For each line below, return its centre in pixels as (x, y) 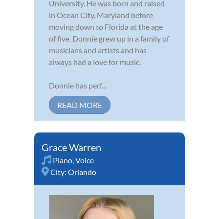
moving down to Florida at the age (106, 26)
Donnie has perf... (77, 85)
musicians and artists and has (98, 50)
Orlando (82, 172)
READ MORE (80, 105)
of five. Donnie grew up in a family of (109, 38)
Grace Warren (71, 147)
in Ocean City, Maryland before (101, 15)
